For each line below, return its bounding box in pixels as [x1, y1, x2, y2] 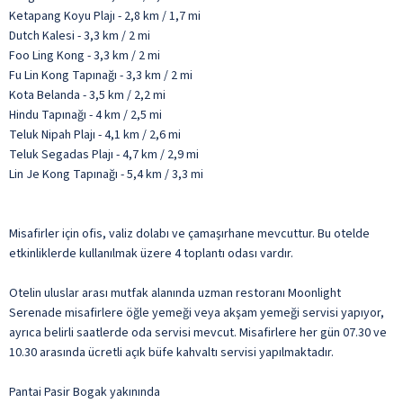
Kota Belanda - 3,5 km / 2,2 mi [9, 85, 166, 104]
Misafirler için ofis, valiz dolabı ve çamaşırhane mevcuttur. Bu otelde [9, 224, 370, 243]
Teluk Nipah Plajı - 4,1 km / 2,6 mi [9, 125, 181, 144]
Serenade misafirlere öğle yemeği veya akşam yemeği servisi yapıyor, [9, 303, 384, 322]
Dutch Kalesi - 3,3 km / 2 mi [9, 26, 150, 45]
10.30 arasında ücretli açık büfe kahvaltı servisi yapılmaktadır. [9, 343, 334, 362]
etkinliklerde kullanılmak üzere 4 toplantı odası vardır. [9, 244, 293, 263]
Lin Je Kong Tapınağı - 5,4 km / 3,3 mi [9, 165, 203, 184]
